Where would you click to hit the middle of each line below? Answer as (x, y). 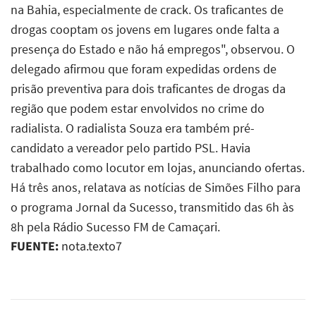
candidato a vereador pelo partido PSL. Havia (130, 147)
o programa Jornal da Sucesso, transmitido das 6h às (152, 207)
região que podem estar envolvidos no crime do (138, 108)
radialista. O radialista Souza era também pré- (133, 128)
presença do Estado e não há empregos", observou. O (153, 49)
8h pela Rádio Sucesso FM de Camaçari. (115, 226)
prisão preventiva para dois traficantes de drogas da (148, 88)
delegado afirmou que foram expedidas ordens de (144, 68)
